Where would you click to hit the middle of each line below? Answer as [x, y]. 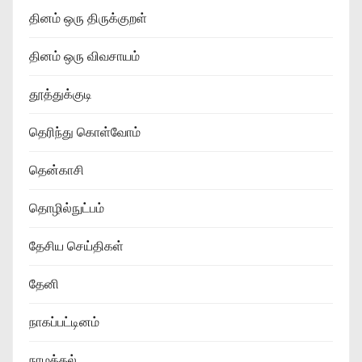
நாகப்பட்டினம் [64, 322]
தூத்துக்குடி [61, 94]
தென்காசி [57, 170]
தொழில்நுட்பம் [67, 208]
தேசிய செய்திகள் [76, 246]
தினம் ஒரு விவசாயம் [84, 56]
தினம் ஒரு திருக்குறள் [88, 18]
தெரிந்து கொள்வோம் [85, 132]
